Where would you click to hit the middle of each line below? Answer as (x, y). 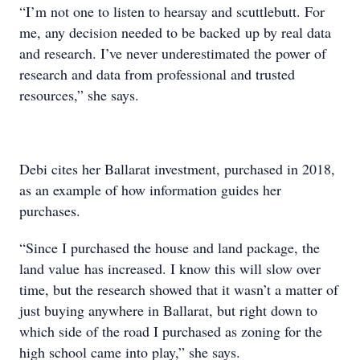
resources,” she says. (79, 95)
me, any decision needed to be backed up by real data (175, 32)
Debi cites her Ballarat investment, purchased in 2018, (177, 169)
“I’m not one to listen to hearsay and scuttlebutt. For (172, 11)
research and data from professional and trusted (157, 74)
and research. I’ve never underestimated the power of (173, 53)
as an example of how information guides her (150, 190)
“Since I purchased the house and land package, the (170, 247)
